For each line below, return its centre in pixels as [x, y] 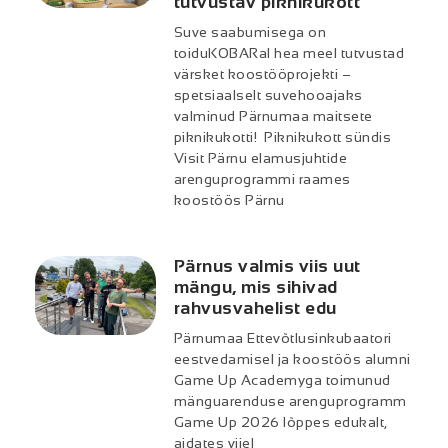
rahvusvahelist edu [255, 307]
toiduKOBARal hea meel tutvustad [289, 52]
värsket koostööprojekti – [262, 73]
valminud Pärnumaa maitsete [273, 115]
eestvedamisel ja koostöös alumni [292, 358]
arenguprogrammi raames [262, 178]
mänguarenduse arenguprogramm [290, 400]
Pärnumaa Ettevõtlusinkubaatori [282, 337]
